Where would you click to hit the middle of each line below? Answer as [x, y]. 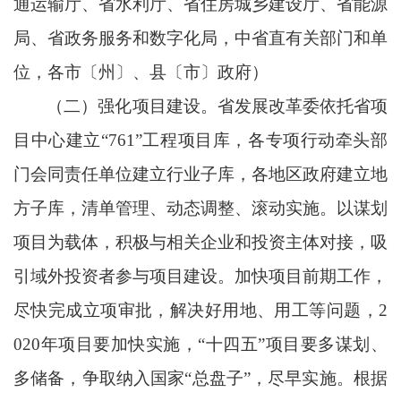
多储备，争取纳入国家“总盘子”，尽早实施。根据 [200, 378]
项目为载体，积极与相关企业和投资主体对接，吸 [200, 242]
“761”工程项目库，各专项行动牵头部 [244, 140]
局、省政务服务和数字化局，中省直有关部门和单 [200, 38]
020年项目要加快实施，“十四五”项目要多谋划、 [200, 344]
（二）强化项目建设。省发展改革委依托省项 [217, 106]
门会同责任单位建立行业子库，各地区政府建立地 [200, 174]
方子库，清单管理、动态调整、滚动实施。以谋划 [200, 208]
